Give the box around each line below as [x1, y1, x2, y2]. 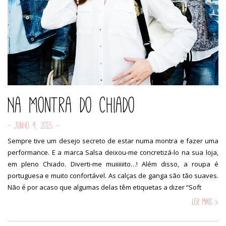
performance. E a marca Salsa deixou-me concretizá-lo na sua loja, [8, 147, 218, 157]
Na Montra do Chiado [8, 92, 135, 118]
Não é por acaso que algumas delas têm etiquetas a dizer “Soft [8, 182, 201, 192]
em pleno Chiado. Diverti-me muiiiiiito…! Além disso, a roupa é [8, 159, 218, 168]
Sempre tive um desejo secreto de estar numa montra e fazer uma [8, 136, 218, 145]
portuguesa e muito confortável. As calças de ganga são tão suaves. [8, 171, 218, 180]
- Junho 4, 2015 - [8, 120, 60, 131]
